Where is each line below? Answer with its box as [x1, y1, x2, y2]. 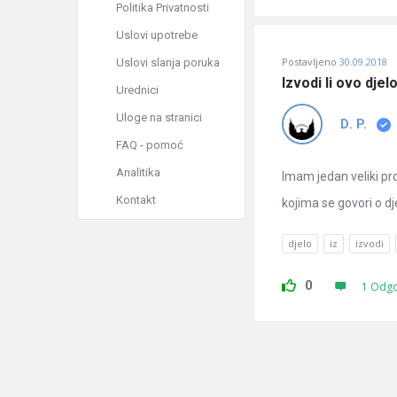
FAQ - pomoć [116, 138, 183, 152]
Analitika [116, 166, 160, 179]
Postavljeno [282, 55, 337, 68]
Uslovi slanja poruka [116, 56, 220, 69]
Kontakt [116, 193, 156, 206]
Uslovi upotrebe [116, 28, 198, 42]
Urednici [116, 83, 159, 97]
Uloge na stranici [116, 111, 202, 124]
